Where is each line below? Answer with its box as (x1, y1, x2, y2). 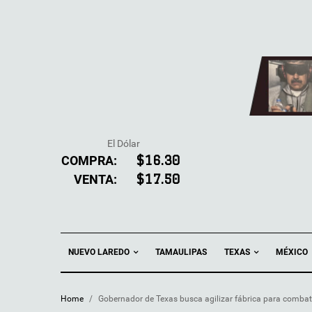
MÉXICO (276, 247, 308, 258)
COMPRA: (61, 153, 117, 168)
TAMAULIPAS (155, 247, 207, 258)
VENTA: (74, 172, 117, 187)
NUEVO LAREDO (68, 247, 132, 257)
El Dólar (107, 138, 140, 149)
